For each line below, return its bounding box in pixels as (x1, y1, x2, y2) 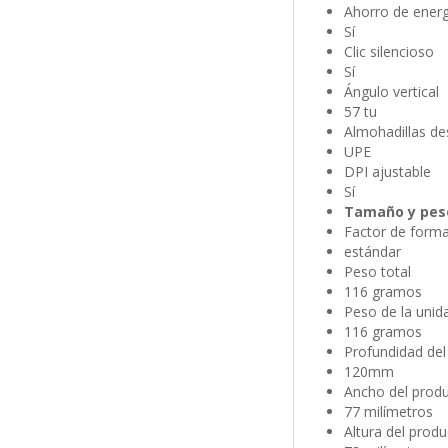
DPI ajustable (343, 162, 431, 182)
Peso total (343, 262, 411, 282)
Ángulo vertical (343, 82, 439, 102)
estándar (343, 242, 401, 262)
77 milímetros (343, 402, 433, 422)
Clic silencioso (343, 42, 434, 62)
